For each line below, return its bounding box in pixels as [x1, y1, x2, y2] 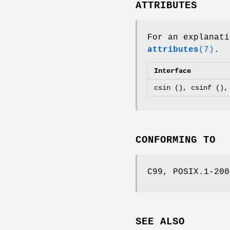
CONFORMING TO [136, 134, 216, 146]
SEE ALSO [136, 216, 185, 227]
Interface [154, 67, 191, 75]
